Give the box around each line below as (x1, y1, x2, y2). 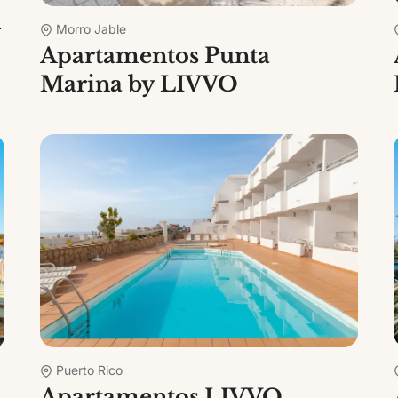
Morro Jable (56, 20, 127, 36)
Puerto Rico (56, 362, 123, 378)
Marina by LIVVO (40, 70, 239, 97)
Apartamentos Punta (40, 42, 271, 68)
